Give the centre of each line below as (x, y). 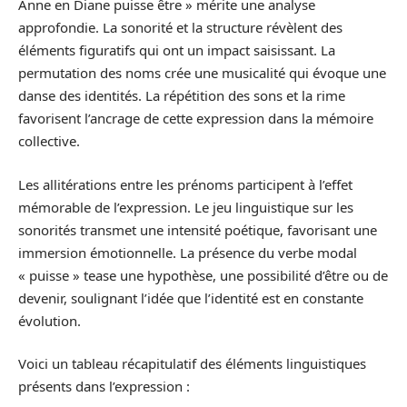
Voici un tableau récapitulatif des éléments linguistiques (192, 363)
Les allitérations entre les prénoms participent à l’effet (185, 184)
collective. (49, 141)
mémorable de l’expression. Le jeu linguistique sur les (186, 207)
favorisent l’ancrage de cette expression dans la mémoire (196, 118)
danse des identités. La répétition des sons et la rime (182, 95)
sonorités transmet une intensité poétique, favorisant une (198, 229)
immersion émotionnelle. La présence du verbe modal (188, 252)
